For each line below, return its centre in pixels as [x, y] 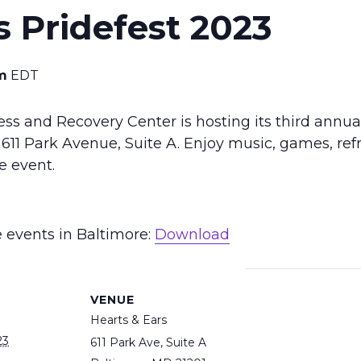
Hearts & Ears [129, 320]
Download [192, 235]
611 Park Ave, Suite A [148, 343]
